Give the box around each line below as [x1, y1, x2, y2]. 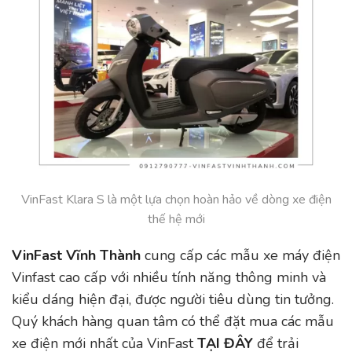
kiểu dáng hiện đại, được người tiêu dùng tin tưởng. [12, 289, 334, 309]
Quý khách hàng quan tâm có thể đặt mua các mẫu [12, 311, 334, 331]
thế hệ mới [147, 211, 205, 229]
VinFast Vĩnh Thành [12, 245, 141, 265]
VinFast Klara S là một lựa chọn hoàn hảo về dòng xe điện [20, 191, 332, 209]
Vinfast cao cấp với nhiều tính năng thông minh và [12, 267, 326, 287]
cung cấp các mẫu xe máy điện [141, 245, 340, 265]
